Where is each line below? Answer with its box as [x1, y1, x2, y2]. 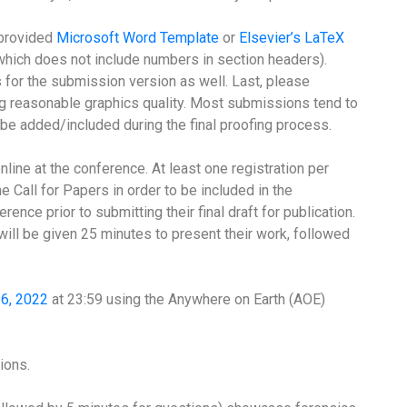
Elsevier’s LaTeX [239, 28, 344, 46]
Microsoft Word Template [56, 28, 219, 46]
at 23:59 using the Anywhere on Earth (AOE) [48, 290, 325, 308]
